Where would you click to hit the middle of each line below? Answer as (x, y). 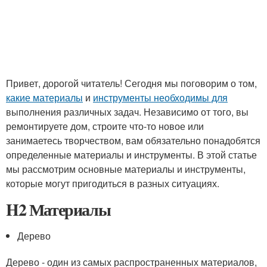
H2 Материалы (58, 209)
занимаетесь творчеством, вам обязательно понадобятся (133, 140)
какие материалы (44, 97)
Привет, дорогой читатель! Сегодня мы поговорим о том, (131, 83)
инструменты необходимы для (160, 97)
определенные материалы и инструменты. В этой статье (131, 155)
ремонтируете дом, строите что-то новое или (105, 126)
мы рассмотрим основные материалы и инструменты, (126, 169)
